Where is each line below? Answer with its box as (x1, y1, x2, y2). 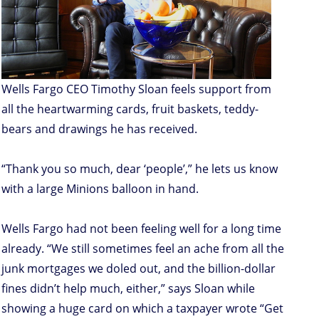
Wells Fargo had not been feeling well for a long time (1, 220, 281, 236)
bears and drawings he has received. (1, 120, 197, 137)
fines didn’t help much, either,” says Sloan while (1, 280, 255, 296)
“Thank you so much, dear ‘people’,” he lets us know (1, 160, 278, 177)
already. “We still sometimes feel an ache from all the (1, 240, 284, 256)
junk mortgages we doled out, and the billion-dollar (1, 260, 276, 276)
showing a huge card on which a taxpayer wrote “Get (1, 300, 283, 316)
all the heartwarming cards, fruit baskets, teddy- (1, 100, 258, 117)
